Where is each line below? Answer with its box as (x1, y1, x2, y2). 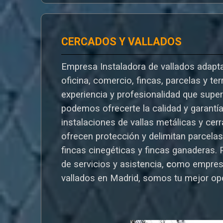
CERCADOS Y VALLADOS (61, 35, 182, 48)
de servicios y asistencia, (61, 158, 167, 170)
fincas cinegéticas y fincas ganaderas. (61, 144, 220, 156)
